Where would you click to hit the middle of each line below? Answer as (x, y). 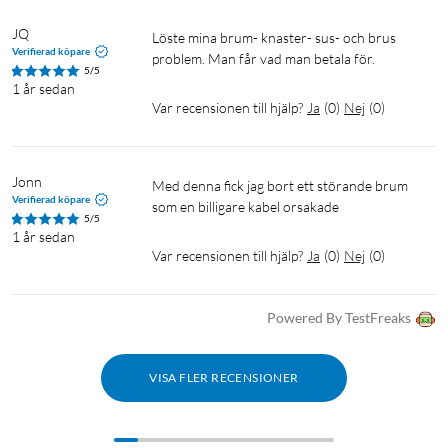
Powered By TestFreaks (339, 318)
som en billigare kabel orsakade (247, 207)
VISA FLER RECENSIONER (224, 378)
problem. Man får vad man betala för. (263, 59)
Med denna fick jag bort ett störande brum (158, 186)
